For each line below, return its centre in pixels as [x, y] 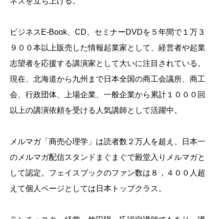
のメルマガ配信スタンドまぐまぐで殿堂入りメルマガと [108, 157]
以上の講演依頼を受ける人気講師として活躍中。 [96, 110]
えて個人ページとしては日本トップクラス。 [88, 188]
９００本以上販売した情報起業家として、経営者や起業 [108, 47]
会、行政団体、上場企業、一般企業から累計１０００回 [108, 94]
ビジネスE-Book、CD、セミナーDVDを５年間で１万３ [108, 32]
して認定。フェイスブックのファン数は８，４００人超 [108, 173]
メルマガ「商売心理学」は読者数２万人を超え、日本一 [108, 141]
